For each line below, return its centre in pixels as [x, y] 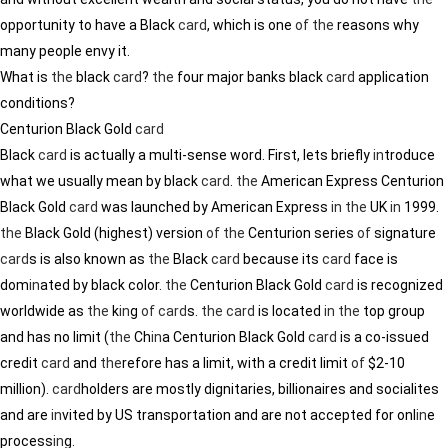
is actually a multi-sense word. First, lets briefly [220, 155]
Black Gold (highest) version [114, 233]
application [392, 77]
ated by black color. [102, 285]
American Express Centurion [351, 181]
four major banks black [250, 77]
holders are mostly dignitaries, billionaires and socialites [260, 389]
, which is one [251, 25]
